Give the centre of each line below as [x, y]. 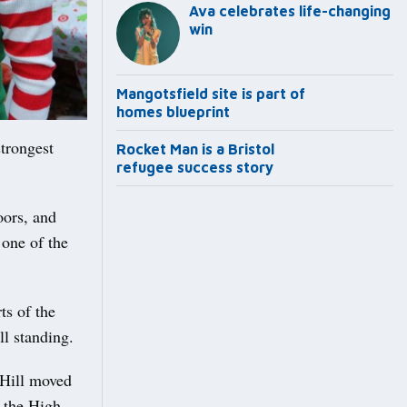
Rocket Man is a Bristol [195, 149]
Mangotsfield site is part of [211, 94]
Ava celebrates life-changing [290, 11]
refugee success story [195, 168]
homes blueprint [173, 112]
